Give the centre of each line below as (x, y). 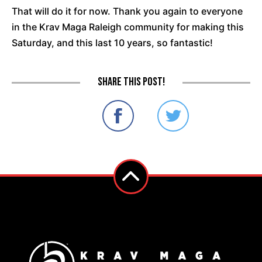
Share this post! (131, 82)
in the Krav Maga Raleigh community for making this (128, 27)
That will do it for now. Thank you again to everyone (127, 11)
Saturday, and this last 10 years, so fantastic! (112, 43)
